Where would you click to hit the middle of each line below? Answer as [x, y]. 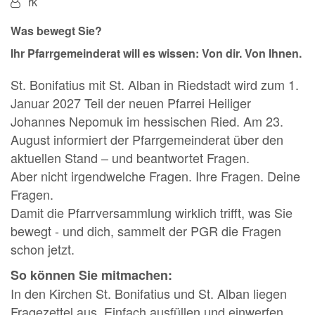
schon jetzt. [43, 249]
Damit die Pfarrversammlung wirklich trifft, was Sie [152, 213]
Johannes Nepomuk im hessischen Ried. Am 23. [147, 121]
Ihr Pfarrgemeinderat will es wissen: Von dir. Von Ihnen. [156, 53]
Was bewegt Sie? [56, 31]
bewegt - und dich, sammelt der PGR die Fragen [146, 231]
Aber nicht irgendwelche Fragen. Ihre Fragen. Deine [155, 176]
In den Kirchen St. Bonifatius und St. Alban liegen [149, 294]
